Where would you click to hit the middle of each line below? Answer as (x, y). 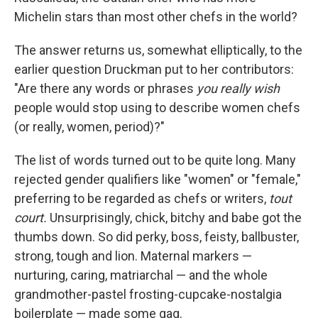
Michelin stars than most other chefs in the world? (156, 17)
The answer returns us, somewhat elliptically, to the (158, 50)
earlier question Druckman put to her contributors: (154, 69)
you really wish (238, 88)
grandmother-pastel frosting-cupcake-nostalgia (148, 294)
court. (31, 218)
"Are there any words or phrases (105, 88)
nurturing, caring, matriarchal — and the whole (141, 275)
